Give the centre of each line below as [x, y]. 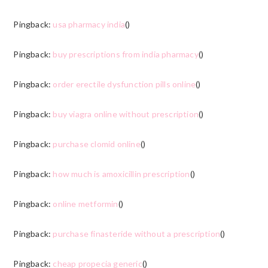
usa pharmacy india [89, 24]
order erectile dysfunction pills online [124, 84]
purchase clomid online [97, 144]
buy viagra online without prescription [126, 114]
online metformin [86, 203]
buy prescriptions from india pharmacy [126, 54]
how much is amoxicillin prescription [121, 173]
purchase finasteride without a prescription [136, 233]
